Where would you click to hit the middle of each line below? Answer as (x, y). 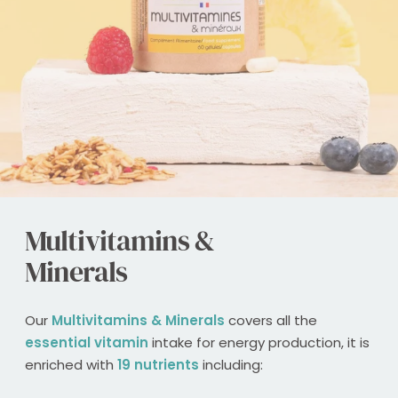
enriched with (71, 365)
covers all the (271, 320)
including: (231, 365)
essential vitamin (87, 342)
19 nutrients (158, 365)
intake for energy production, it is (259, 342)
